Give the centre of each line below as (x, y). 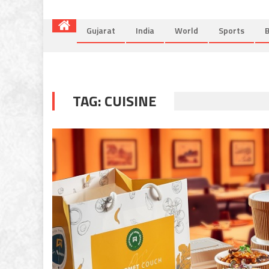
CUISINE (130, 101)
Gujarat (101, 30)
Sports (231, 30)
